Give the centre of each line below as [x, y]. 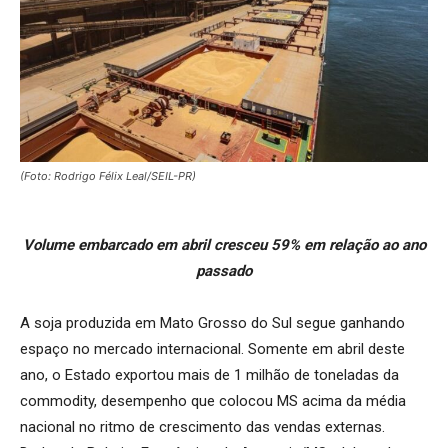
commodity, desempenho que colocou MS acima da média [213, 400]
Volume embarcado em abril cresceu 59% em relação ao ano [224, 244]
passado [224, 270]
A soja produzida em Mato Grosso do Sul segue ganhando [212, 322]
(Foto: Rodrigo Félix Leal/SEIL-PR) [108, 175]
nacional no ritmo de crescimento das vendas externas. [202, 426]
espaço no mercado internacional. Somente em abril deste [212, 348]
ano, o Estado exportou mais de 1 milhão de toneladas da [209, 374]
